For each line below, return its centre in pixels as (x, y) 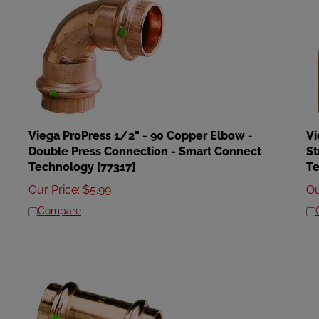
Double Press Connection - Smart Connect (145, 145)
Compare (59, 204)
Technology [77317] (82, 161)
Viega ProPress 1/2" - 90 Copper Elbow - (141, 129)
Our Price (53, 183)
